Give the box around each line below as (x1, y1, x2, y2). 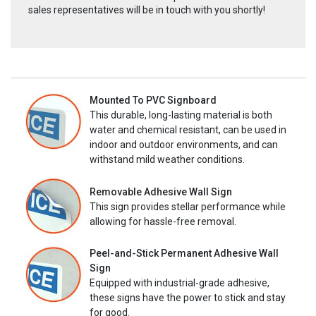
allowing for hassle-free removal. (90, 215, 236, 227)
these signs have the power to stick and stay (90, 292, 286, 304)
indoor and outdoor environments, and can (90, 139, 278, 151)
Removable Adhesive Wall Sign (90, 186, 232, 197)
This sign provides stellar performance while (90, 200, 286, 212)
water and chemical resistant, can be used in (90, 124, 286, 136)
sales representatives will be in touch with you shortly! (28, 4, 265, 16)
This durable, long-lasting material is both (90, 109, 272, 121)
